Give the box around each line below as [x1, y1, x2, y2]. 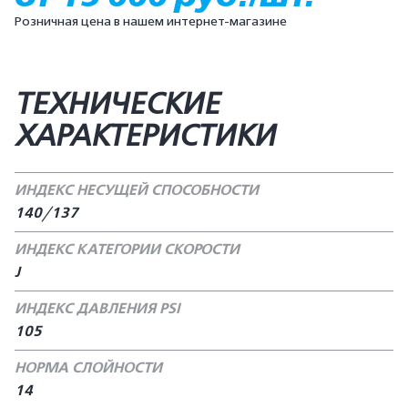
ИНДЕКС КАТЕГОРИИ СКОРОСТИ [15, 240, 240, 259]
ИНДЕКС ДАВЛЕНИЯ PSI [15, 300, 180, 318]
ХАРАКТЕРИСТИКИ [15, 119, 275, 152]
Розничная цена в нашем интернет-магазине [15, 14, 287, 28]
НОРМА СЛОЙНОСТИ [15, 359, 162, 377]
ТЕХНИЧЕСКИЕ [15, 87, 219, 120]
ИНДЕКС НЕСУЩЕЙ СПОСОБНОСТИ [15, 181, 259, 199]
